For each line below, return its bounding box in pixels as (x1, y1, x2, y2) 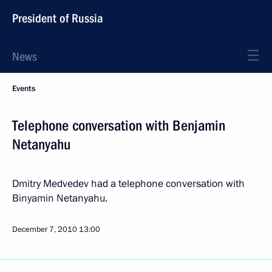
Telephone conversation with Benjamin (12, 117, 225, 134)
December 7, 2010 (12, 224, 77, 235)
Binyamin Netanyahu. (12, 191, 107, 205)
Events (12, 83, 35, 94)
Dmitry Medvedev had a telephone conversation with (12, 177, 245, 191)
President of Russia (12, 11, 103, 25)
